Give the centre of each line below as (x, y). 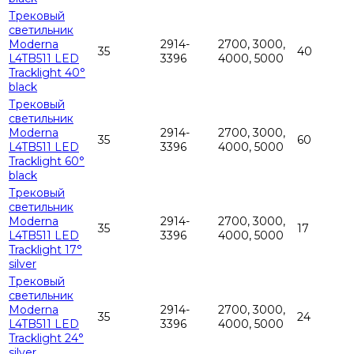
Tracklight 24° (46, 339)
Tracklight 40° (47, 73)
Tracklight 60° (47, 162)
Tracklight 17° (45, 250)
